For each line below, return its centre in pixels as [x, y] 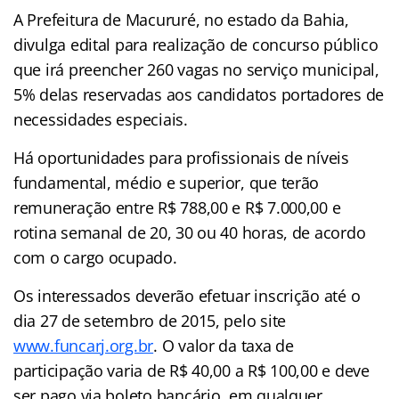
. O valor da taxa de [224, 345]
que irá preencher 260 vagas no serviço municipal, [196, 69]
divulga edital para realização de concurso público [196, 44]
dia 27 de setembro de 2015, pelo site [150, 320]
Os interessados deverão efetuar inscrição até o [187, 295]
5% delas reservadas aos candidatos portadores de [199, 94]
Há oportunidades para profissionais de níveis [181, 157]
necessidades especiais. [101, 119]
